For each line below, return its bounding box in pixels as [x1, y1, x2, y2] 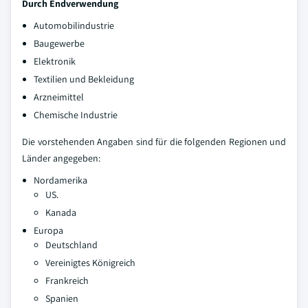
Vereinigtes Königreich [45, 256, 135, 269]
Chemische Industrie [34, 109, 118, 121]
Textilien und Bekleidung [34, 73, 134, 85]
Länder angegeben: [22, 152, 100, 164]
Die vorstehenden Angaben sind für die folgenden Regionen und [22, 135, 286, 148]
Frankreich [45, 274, 89, 287]
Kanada [45, 206, 76, 219]
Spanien [45, 292, 78, 305]
